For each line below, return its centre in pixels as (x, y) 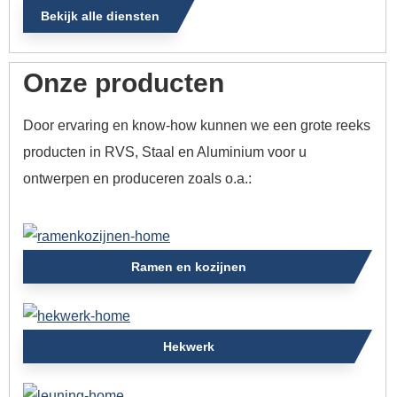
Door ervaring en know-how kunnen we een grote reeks (197, 125)
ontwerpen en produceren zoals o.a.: (137, 178)
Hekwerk (188, 346)
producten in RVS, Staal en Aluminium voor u (165, 152)
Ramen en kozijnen (188, 266)
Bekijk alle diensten (100, 16)
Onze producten (124, 82)
